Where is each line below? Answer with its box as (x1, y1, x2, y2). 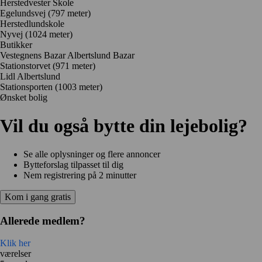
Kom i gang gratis (5, 191, 71, 202)
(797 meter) (48, 8, 91, 18)
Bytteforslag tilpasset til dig (23, 159, 123, 170)
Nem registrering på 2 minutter (23, 170, 136, 180)
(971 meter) (53, 60, 95, 71)
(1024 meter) (25, 29, 73, 39)
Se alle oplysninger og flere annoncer (23, 149, 160, 159)
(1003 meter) (55, 81, 102, 92)
